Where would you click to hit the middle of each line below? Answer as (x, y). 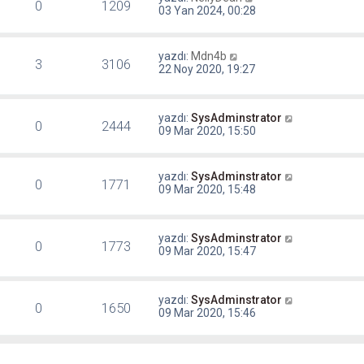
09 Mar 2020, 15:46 (208, 313)
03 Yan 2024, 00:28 (208, 11)
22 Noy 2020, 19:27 (207, 69)
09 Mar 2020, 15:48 (208, 190)
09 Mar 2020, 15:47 (208, 251)
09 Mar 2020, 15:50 (208, 131)
